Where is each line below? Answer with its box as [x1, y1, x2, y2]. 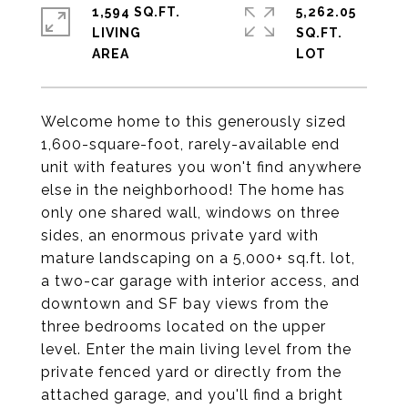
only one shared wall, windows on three [41, 204, 340, 221]
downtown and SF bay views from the [41, 295, 329, 312]
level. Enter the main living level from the [41, 341, 352, 358]
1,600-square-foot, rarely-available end [41, 136, 340, 153]
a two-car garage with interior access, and [41, 272, 360, 290]
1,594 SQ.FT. [92, 5, 180, 19]
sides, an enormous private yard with [41, 227, 319, 244]
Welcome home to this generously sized [41, 113, 346, 130]
